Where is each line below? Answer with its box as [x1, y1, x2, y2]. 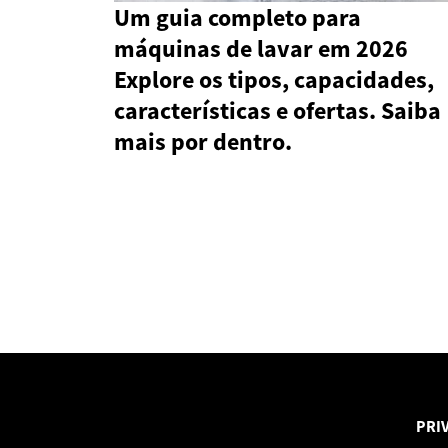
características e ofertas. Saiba [114, 95, 441, 127]
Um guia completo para [114, 2, 361, 34]
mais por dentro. [114, 126, 292, 158]
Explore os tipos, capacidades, [114, 64, 434, 96]
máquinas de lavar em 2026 [114, 33, 408, 65]
